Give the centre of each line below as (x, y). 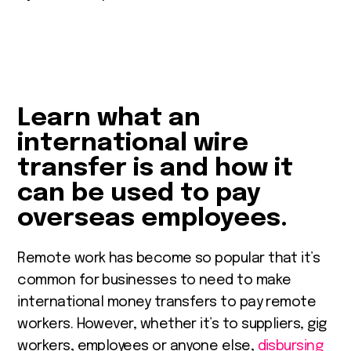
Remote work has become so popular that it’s (169, 258)
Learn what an (109, 118)
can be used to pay (139, 194)
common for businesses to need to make (154, 280)
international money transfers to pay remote (167, 302)
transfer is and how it (156, 168)
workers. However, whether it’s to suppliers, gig (172, 324)
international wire (133, 143)
